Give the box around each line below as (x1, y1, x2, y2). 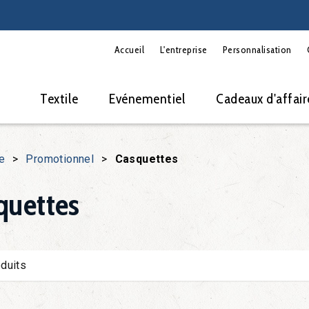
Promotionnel (26, 152, 94, 166)
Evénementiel (109, 90, 186, 108)
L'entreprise (159, 43, 208, 56)
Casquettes (114, 152, 179, 166)
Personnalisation (222, 43, 292, 56)
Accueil (114, 43, 145, 56)
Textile (40, 90, 79, 108)
